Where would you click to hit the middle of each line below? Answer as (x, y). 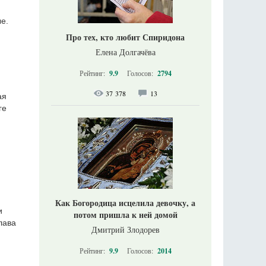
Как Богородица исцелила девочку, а (125, 203)
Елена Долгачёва (125, 52)
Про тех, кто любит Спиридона (125, 37)
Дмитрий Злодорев (125, 229)
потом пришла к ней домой (125, 215)
